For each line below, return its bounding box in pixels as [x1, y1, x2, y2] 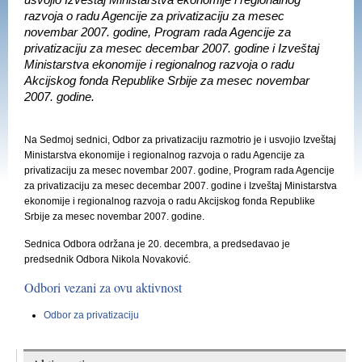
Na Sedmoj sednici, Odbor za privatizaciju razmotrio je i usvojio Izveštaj [24, 134, 336, 145]
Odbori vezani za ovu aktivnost [24, 279, 182, 296]
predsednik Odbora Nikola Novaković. [24, 254, 191, 265]
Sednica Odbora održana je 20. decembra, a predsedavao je [24, 238, 290, 250]
